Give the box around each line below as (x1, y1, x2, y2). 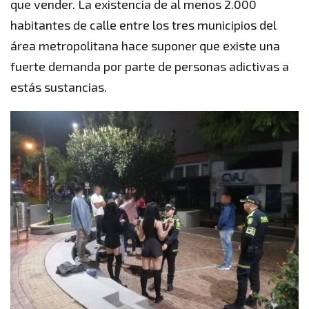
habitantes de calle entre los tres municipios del (10, 17, 277, 32)
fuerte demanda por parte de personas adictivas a (10, 58, 289, 74)
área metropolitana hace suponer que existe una (10, 37, 280, 53)
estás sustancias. (10, 79, 107, 94)
